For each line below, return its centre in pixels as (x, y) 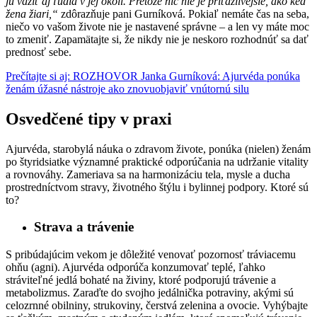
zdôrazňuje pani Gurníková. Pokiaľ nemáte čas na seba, (184, 13)
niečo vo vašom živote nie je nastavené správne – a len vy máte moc (157, 26)
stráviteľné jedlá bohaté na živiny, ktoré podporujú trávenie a (141, 280)
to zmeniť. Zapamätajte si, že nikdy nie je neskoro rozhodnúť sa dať (157, 39)
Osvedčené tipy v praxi (89, 119)
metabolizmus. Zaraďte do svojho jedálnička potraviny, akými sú (150, 293)
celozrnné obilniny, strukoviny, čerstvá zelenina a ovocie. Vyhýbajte (157, 306)
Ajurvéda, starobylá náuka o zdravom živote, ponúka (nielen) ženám (158, 149)
